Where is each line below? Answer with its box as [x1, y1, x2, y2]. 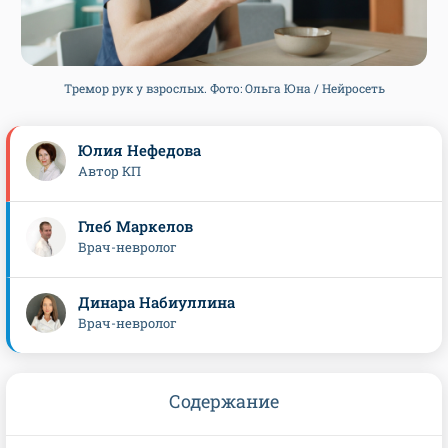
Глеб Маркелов [78, 216, 193, 237]
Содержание [169, 389, 279, 414]
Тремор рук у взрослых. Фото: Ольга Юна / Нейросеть [63, 80, 385, 97]
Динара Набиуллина [78, 292, 235, 313]
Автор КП [78, 162, 141, 181]
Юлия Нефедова [78, 140, 201, 161]
